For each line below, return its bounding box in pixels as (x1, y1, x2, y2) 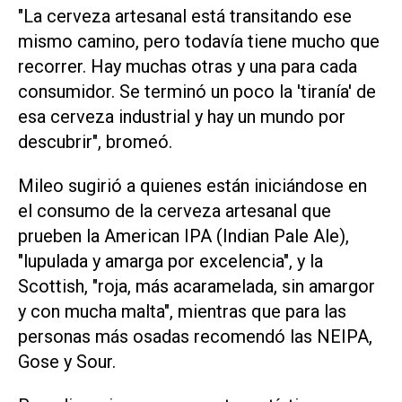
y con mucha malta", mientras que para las (18, 301, 346, 323)
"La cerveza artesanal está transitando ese (18, 5, 352, 28)
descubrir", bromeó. (18, 131, 172, 153)
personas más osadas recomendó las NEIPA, (18, 326, 372, 348)
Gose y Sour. (18, 351, 116, 373)
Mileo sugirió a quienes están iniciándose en (18, 175, 367, 197)
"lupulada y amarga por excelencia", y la (18, 250, 323, 273)
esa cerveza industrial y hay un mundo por (18, 106, 345, 128)
